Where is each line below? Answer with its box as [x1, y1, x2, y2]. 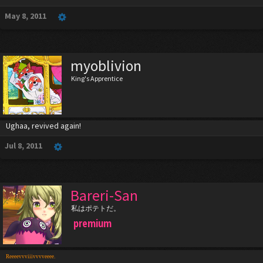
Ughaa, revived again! [6, 120, 81, 131]
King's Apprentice [71, 74, 123, 83]
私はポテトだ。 [71, 204, 120, 213]
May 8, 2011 [5, 11, 46, 21]
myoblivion [70, 56, 141, 75]
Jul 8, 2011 [5, 140, 42, 151]
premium [73, 216, 112, 230]
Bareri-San [70, 186, 138, 205]
